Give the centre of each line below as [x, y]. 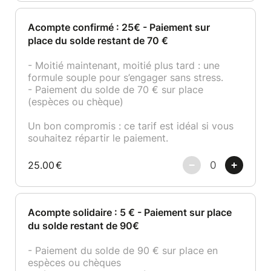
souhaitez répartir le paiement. [98, 138]
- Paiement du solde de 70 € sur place [116, 90]
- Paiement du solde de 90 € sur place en [123, 250]
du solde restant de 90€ [83, 226]
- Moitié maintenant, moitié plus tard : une [124, 65]
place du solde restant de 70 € [98, 41]
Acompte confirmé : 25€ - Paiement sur [119, 27]
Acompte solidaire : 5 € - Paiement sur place [130, 212]
